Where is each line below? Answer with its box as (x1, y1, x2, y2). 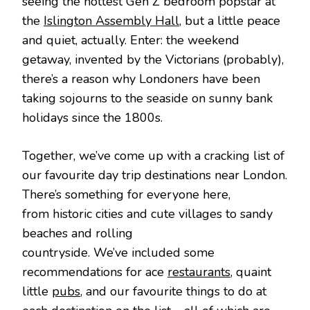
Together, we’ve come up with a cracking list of (22, 147, 284, 165)
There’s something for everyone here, (22, 186, 230, 203)
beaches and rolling (22, 225, 133, 242)
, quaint (230, 264, 271, 281)
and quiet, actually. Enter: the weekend (22, 32, 239, 49)
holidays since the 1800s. (22, 109, 166, 127)
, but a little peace (179, 12, 280, 30)
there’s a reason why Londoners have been (22, 71, 260, 88)
